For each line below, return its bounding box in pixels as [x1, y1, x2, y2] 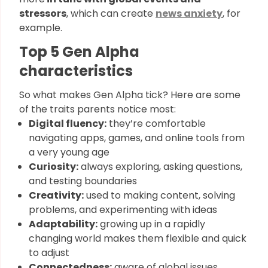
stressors [19, 7, 66, 20]
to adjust [29, 246, 69, 260]
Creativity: [29, 188, 84, 202]
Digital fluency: [29, 117, 106, 130]
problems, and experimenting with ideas [29, 203, 217, 217]
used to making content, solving [84, 188, 235, 202]
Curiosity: [29, 160, 78, 173]
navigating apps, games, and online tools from [29, 131, 245, 145]
